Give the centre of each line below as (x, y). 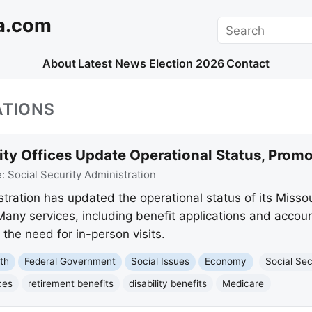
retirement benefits (71, 283)
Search (236, 25)
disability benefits (168, 283)
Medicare (243, 283)
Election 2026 (186, 64)
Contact (248, 64)
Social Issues (161, 262)
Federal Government (70, 262)
